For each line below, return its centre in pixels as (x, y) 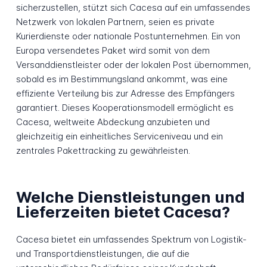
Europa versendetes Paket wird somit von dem (113, 51)
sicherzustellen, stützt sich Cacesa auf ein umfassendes (133, 8)
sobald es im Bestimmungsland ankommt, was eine (122, 79)
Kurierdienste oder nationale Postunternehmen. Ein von (128, 36)
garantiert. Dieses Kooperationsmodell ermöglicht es (125, 108)
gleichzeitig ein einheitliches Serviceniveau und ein (119, 136)
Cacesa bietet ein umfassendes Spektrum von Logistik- (131, 240)
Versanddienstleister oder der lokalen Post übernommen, (133, 65)
